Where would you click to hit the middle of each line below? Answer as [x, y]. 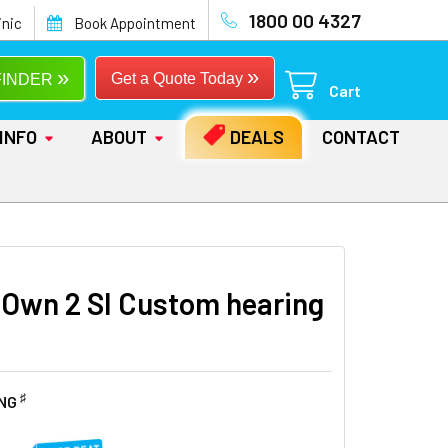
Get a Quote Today [179, 78]
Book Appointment [135, 23]
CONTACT [361, 137]
